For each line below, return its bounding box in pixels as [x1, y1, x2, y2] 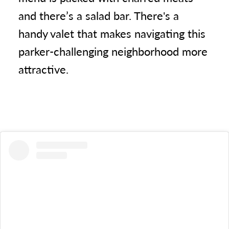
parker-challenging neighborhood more [18, 42, 208, 59]
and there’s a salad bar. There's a [18, 7, 179, 24]
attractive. [18, 60, 68, 77]
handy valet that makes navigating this [18, 25, 205, 41]
